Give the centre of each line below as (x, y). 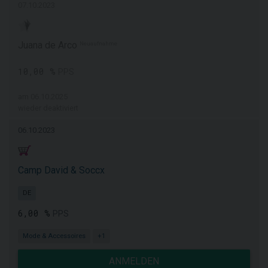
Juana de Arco (49, 45)
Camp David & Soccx (61, 170)
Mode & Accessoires (54, 236)
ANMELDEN (134, 261)
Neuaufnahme (98, 44)
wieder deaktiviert (48, 108)
